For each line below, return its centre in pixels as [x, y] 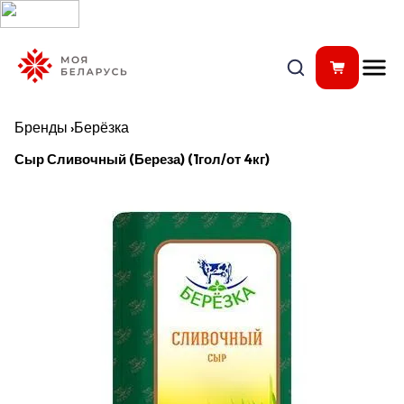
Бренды [41, 127]
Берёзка [101, 127]
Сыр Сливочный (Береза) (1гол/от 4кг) [142, 159]
